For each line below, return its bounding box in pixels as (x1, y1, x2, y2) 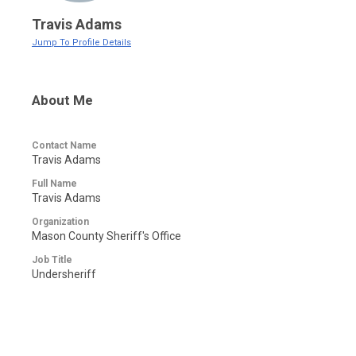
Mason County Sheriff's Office (32, 230, 181, 242)
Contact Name (32, 140, 97, 151)
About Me (32, 92, 93, 108)
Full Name (32, 178, 77, 189)
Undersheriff (32, 268, 96, 281)
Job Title (32, 254, 72, 265)
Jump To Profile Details (32, 37, 131, 48)
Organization (32, 216, 89, 227)
